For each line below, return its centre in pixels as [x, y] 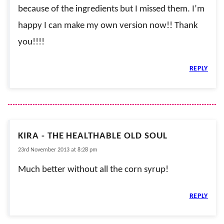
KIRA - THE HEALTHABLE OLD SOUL [93, 136]
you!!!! [31, 42]
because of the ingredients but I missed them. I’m [111, 9]
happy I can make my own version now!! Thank [108, 25]
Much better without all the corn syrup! [93, 169]
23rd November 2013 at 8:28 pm [58, 150]
